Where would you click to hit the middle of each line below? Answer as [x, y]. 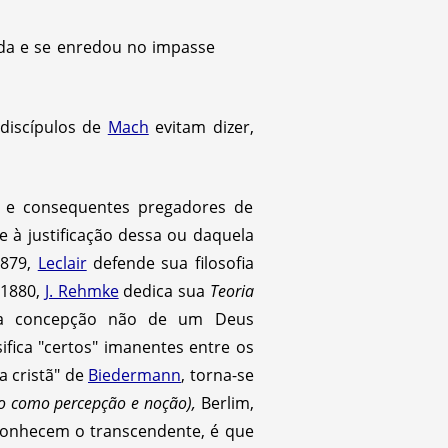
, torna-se [217, 374]
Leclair [62, 262]
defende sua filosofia [170, 262]
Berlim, [224, 402]
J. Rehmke [82, 290]
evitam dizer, [201, 126]
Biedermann [134, 374]
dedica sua [164, 290]
